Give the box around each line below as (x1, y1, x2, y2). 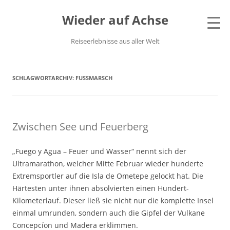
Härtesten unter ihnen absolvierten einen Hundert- (12, 183, 189, 193)
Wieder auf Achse (62, 11, 168, 28)
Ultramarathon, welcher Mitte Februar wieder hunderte (12, 159, 203, 168)
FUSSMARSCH (75, 74, 108, 82)
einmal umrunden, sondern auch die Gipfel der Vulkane (12, 208, 205, 218)
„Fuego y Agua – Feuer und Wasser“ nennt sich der (12, 146, 186, 156)
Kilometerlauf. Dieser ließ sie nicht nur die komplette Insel (12, 196, 214, 205)
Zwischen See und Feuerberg (12, 120, 148, 133)
